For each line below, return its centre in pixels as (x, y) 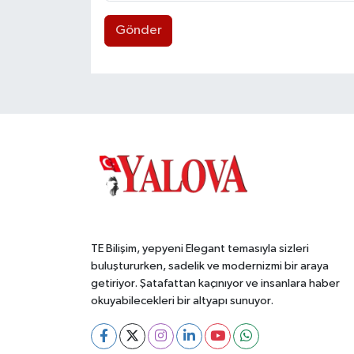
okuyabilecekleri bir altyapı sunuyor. (182, 300)
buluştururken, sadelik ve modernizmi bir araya (209, 265)
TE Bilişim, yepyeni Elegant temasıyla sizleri (200, 248)
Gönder (138, 31)
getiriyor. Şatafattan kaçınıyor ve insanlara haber (215, 283)
